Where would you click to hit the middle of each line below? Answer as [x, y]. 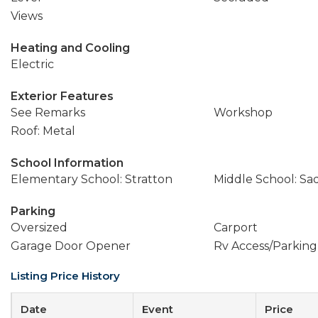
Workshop [243, 113]
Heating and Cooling [70, 48]
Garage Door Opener [71, 246]
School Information [67, 163]
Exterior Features [62, 96]
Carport [235, 227]
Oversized [39, 227]
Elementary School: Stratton [92, 179]
